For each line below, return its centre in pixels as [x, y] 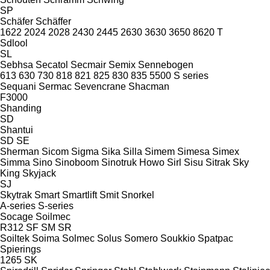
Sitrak [218, 162]
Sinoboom [77, 162]
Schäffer [53, 21]
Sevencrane [100, 86]
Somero [141, 238]
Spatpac [215, 238]
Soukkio [178, 238]
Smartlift [80, 195]
